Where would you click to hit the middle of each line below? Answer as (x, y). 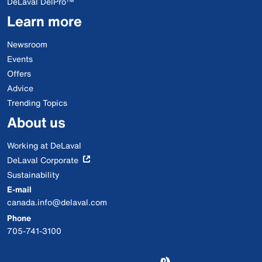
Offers (19, 73)
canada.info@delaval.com (57, 202)
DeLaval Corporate (43, 160)
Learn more (44, 21)
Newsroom (27, 44)
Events (20, 59)
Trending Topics (37, 103)
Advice (20, 88)
